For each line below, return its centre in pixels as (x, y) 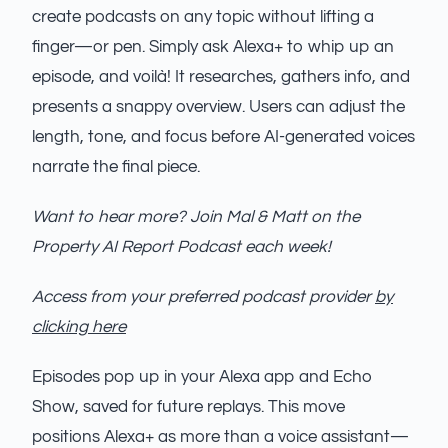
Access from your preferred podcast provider (203, 297)
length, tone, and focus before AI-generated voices (223, 137)
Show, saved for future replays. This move (188, 407)
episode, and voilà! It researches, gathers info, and (221, 77)
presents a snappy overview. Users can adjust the (218, 107)
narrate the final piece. (116, 167)
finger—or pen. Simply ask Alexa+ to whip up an (213, 47)
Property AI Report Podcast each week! (181, 247)
